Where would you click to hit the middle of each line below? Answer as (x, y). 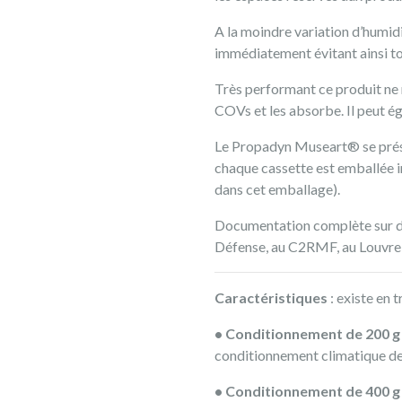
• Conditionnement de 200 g (307, 333)
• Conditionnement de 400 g (307, 391)
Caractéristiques (271, 297)
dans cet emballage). (277, 189)
